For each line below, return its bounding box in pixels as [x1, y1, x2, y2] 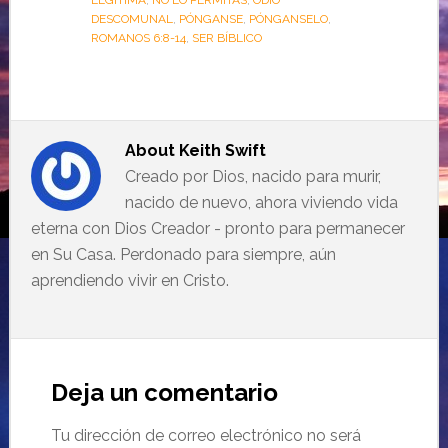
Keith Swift [178, 141, 266, 161]
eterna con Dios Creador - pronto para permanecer [30, 219, 405, 239]
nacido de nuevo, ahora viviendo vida [124, 193, 398, 213]
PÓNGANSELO [248, 12, 328, 27]
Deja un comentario [50, 378, 278, 408]
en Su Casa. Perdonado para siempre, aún [30, 245, 336, 265]
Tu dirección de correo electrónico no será [50, 426, 361, 446]
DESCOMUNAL [90, 12, 173, 27]
